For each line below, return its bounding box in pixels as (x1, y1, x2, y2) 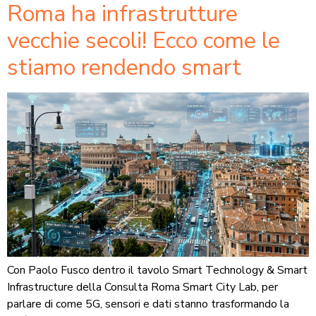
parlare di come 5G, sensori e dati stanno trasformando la (7, 296, 289, 312)
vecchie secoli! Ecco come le (7, 25, 280, 56)
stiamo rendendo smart (7, 51, 241, 83)
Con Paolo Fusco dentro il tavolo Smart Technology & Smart (7, 262, 308, 279)
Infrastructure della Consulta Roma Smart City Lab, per (7, 279, 278, 296)
